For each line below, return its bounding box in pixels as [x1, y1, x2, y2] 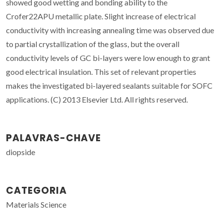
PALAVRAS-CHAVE [6, 131, 101, 145]
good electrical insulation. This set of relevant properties [6, 66, 196, 76]
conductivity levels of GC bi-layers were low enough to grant [6, 53, 210, 62]
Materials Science [6, 199, 66, 209]
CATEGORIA [6, 183, 67, 197]
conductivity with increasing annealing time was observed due [6, 25, 214, 35]
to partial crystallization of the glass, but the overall [6, 39, 179, 49]
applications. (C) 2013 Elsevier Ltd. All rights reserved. [6, 94, 188, 104]
